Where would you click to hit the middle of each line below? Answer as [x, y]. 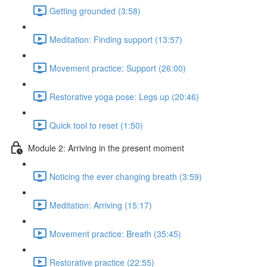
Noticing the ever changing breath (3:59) [126, 176]
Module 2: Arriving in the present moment [106, 148]
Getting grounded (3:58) [95, 10]
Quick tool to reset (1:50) [96, 125]
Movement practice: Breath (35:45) [115, 233]
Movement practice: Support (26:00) [118, 68]
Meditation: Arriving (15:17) [101, 205]
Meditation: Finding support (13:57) [116, 39]
